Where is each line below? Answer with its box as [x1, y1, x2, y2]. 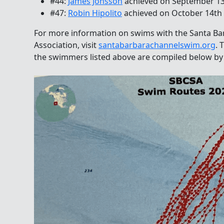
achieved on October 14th [122, 7, 222, 18]
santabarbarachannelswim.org [98, 39, 215, 50]
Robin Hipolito [68, 7, 122, 18]
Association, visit [34, 39, 98, 50]
